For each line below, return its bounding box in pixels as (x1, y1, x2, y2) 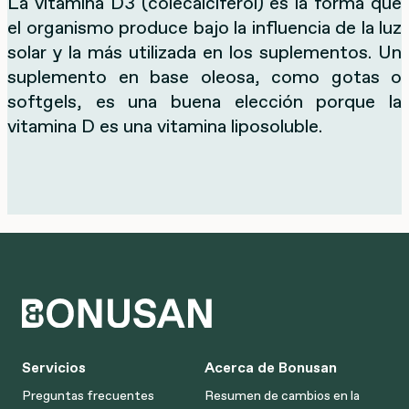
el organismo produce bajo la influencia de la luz (7, 14, 402, 40)
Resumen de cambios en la (204, 385, 360, 404)
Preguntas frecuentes (22, 385, 154, 404)
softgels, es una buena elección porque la (7, 88, 402, 114)
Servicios (22, 356, 86, 377)
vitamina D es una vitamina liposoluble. (7, 112, 322, 139)
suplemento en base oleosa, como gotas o (7, 63, 402, 89)
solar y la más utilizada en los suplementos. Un (7, 38, 402, 65)
